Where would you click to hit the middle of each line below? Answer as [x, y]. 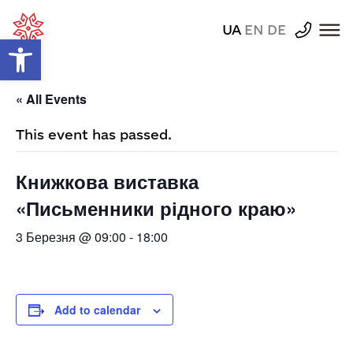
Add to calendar [97, 310]
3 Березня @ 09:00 [71, 237]
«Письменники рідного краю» [156, 208]
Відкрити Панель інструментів [15, 46]
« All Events [51, 99]
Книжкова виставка [107, 181]
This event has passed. [94, 134]
